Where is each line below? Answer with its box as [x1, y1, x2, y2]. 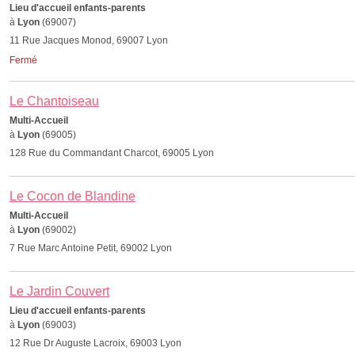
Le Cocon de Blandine [10, 189, 136, 203]
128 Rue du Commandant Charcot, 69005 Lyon [10, 147, 214, 158]
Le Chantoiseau [10, 94, 99, 108]
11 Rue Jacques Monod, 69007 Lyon [10, 35, 168, 46]
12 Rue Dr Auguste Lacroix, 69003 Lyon [10, 338, 181, 349]
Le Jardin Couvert [10, 284, 109, 298]
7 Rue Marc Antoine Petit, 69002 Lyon [10, 242, 172, 254]
